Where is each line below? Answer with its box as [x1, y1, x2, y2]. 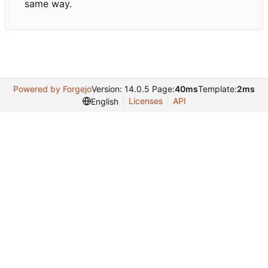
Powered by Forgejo [13, 84, 92, 95]
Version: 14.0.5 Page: [92, 84, 175, 95]
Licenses [128, 96, 163, 106]
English [90, 96, 118, 106]
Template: [198, 84, 237, 95]
